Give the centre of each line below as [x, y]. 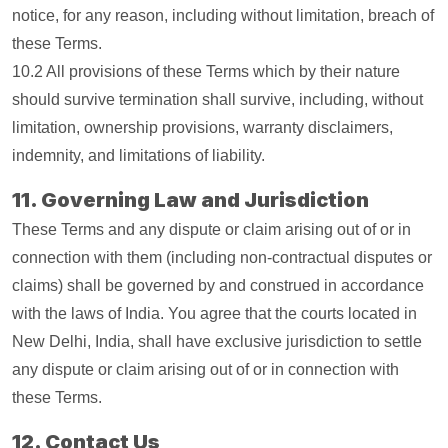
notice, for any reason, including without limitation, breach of [223, 15]
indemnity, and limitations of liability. [138, 155]
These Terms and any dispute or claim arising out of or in [211, 229]
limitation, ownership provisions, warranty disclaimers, [202, 127]
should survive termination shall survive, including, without [217, 99]
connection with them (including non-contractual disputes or [222, 257]
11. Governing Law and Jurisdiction [190, 200]
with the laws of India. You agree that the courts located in [214, 313]
